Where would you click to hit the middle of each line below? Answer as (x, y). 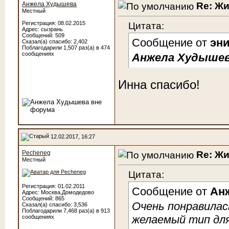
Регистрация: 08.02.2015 (54, 23)
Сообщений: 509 (43, 35)
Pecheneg (36, 153)
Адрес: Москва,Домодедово (58, 192)
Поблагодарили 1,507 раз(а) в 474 (66, 48)
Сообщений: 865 (43, 198)
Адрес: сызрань (42, 29)
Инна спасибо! (159, 85)
